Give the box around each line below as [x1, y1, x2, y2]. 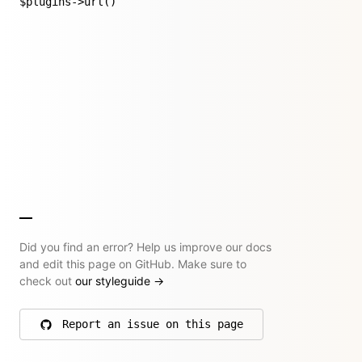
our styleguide [75, 274, 154, 288]
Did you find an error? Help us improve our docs [19, 240, 271, 254]
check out [19, 274, 75, 288]
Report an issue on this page [62, 318, 243, 330]
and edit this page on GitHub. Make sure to [19, 257, 246, 271]
